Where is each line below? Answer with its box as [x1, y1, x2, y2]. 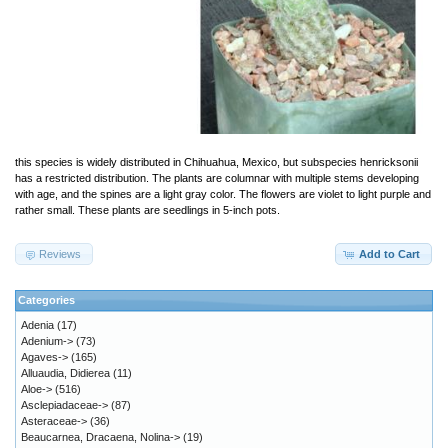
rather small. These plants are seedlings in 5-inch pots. [15, 203, 280, 216]
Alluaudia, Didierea [21, 367, 110, 380]
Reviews [39, 247, 82, 260]
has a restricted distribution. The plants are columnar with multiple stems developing [15, 171, 419, 184]
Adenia [21, 319, 54, 332]
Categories [18, 294, 75, 307]
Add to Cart [358, 247, 420, 260]
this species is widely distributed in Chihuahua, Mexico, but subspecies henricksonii [15, 155, 418, 168]
